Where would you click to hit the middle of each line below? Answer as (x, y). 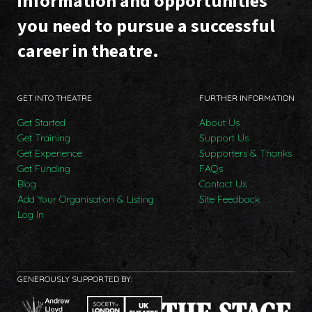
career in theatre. (88, 50)
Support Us (224, 138)
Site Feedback (229, 199)
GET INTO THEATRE (55, 97)
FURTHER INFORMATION (247, 97)
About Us (219, 122)
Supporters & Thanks (245, 153)
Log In (31, 214)
